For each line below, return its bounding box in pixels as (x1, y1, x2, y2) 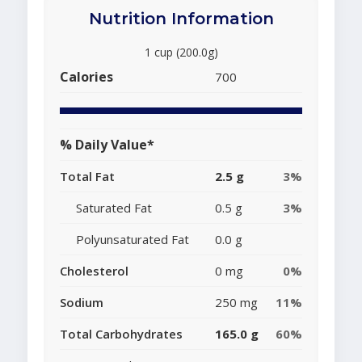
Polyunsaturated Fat (76, 231, 189, 248)
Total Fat (60, 168, 115, 185)
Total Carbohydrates (60, 326, 183, 343)
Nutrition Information (88, 9, 274, 29)
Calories (60, 68, 113, 86)
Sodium (60, 294, 103, 311)
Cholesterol (60, 263, 128, 280)
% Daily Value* (60, 136, 154, 154)
